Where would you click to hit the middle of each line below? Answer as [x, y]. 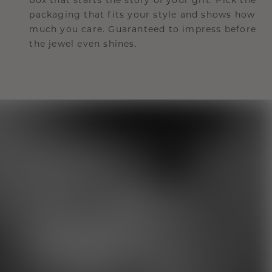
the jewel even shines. [83, 43]
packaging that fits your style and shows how [142, 14]
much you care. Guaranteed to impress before [143, 29]
